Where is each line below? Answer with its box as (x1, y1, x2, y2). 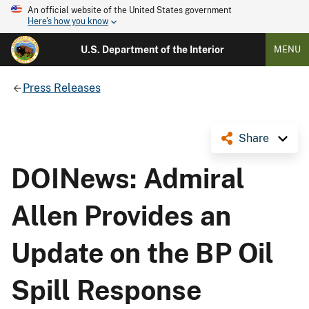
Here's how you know (28, 17, 108, 27)
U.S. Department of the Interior (80, 44, 224, 55)
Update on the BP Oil (11, 237, 274, 269)
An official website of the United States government (28, 6, 232, 15)
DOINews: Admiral (11, 162, 245, 195)
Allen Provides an (11, 199, 231, 232)
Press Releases (22, 81, 101, 94)
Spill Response (11, 274, 201, 306)
